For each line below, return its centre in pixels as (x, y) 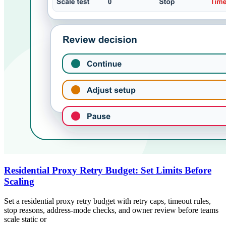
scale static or (25, 219)
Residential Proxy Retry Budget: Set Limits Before (108, 171)
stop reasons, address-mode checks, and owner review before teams (111, 210)
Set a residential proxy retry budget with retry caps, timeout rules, (107, 201)
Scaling (19, 182)
